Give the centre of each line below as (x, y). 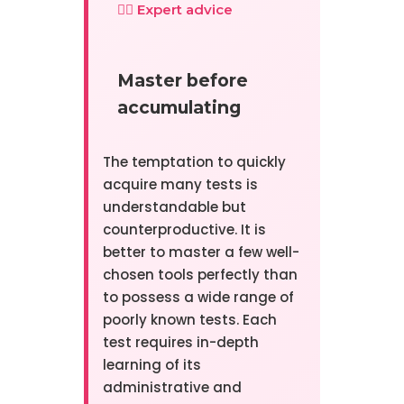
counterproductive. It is (184, 230)
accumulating (179, 108)
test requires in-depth (180, 343)
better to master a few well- (201, 252)
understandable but (174, 207)
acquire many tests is (180, 185)
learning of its (151, 365)
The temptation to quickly (194, 162)
